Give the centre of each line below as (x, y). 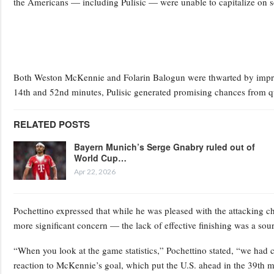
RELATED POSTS (52, 124)
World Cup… (100, 157)
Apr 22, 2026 (95, 171)
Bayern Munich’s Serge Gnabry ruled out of (165, 146)
